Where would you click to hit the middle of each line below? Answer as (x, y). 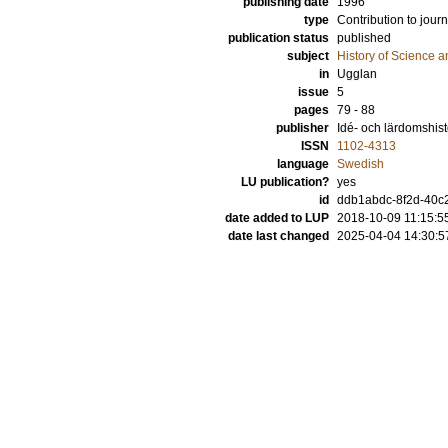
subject (308, 56)
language (303, 164)
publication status (278, 38)
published (364, 38)
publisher (302, 128)
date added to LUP (277, 218)
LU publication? (285, 182)
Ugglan (357, 74)
